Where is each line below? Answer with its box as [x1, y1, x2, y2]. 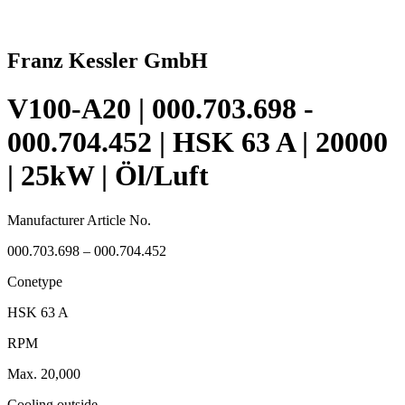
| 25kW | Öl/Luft [7, 159, 209, 193]
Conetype [7, 273, 62, 289]
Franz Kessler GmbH [7, 48, 208, 72]
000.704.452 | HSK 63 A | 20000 [7, 126, 388, 159]
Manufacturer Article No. [7, 212, 151, 228]
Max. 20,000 [7, 365, 80, 381]
